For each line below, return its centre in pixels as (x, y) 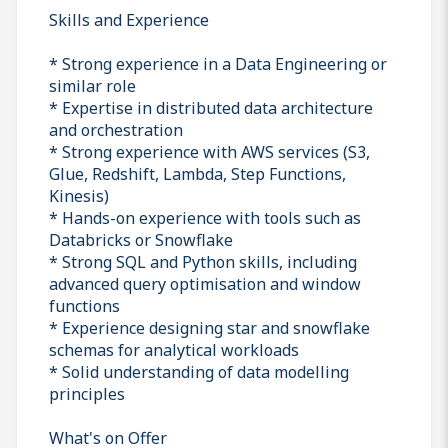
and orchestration (116, 129)
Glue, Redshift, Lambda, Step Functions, (197, 173)
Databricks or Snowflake (141, 239)
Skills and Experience (129, 19)
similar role (92, 85)
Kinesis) (79, 195)
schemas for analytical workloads (174, 349)
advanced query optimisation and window (205, 283)
